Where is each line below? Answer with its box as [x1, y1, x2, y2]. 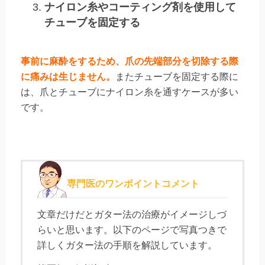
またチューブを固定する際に [115, 72, 238, 82]
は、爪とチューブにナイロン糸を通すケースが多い [21, 87, 238, 98]
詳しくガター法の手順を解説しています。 [37, 240, 217, 251]
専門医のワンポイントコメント [67, 179, 199, 189]
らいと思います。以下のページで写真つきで [37, 225, 227, 235]
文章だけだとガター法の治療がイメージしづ [37, 209, 227, 220]
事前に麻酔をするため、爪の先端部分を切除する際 [21, 56, 238, 67]
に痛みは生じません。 [21, 72, 115, 82]
